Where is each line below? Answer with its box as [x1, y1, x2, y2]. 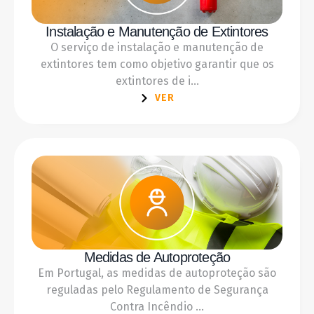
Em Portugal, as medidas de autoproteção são [38, 266, 276, 280]
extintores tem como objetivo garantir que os [40, 57, 274, 71]
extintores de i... [115, 74, 199, 88]
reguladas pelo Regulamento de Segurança [46, 282, 268, 296]
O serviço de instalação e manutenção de [50, 41, 264, 55]
